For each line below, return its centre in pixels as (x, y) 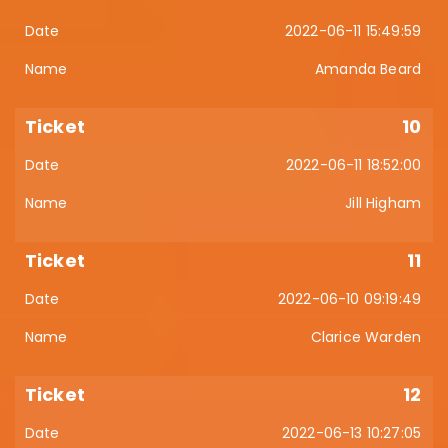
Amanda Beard (368, 69)
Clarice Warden (365, 337)
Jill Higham (383, 203)
